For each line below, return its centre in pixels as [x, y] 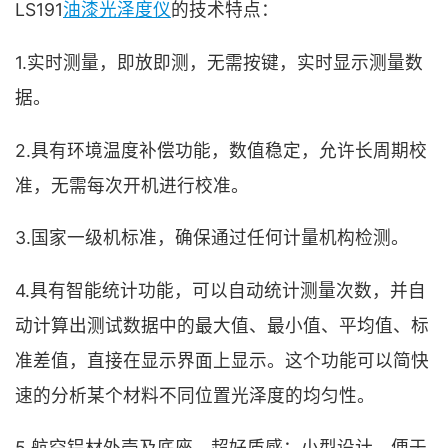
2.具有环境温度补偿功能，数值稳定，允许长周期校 [221, 150]
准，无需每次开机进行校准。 [132, 185]
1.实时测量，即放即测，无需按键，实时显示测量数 [219, 62]
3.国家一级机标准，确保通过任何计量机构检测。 [212, 238]
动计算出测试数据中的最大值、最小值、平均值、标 [222, 325]
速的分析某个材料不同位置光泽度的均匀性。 [195, 395]
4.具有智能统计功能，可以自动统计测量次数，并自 [220, 290]
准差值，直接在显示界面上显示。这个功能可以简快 [222, 360]
